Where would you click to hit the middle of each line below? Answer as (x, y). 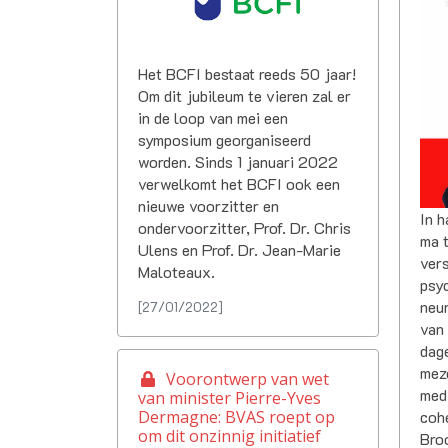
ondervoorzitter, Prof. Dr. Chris (244, 228)
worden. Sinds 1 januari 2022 (238, 162)
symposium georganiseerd (224, 140)
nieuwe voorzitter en (208, 206)
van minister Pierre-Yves (229, 398)
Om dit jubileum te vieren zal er (244, 96)
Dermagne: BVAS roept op (236, 417)
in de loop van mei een (213, 118)
